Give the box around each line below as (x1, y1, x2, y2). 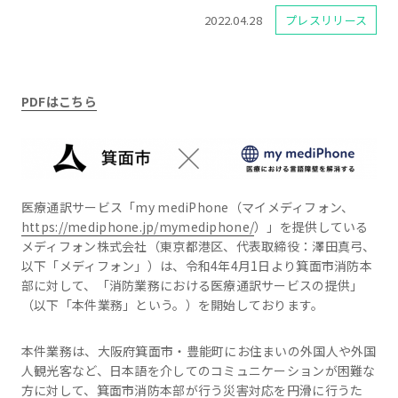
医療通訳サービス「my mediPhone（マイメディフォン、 (20, 198, 354, 217)
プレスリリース (285, 12, 368, 29)
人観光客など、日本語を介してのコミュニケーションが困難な (20, 362, 376, 380)
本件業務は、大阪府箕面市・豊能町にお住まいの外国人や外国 (20, 342, 377, 361)
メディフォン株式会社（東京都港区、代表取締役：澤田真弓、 (20, 237, 376, 256)
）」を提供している (254, 218, 369, 236)
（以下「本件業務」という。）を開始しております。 (20, 296, 324, 314)
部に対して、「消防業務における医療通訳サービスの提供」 (20, 276, 363, 295)
